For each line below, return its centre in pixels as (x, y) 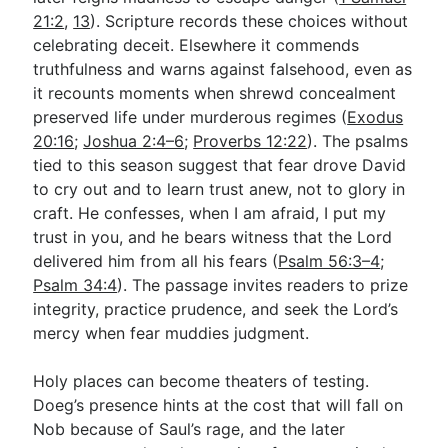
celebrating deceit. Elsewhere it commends (196, 44)
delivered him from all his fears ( (156, 260)
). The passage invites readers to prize (263, 284)
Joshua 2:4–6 (134, 140)
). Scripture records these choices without (249, 20)
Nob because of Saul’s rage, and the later (189, 428)
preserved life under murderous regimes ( (190, 116)
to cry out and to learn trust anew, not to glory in (219, 188)
